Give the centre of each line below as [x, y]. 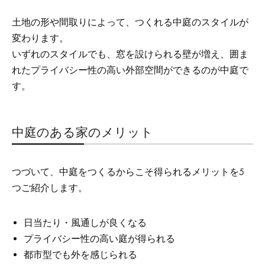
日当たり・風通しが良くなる [85, 222]
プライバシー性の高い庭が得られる [99, 238]
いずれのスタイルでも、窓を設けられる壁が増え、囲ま [130, 54]
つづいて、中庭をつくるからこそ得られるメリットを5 [128, 172]
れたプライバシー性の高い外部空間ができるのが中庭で [130, 70]
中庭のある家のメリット [83, 131]
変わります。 [40, 38]
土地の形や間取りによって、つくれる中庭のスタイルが [130, 22]
